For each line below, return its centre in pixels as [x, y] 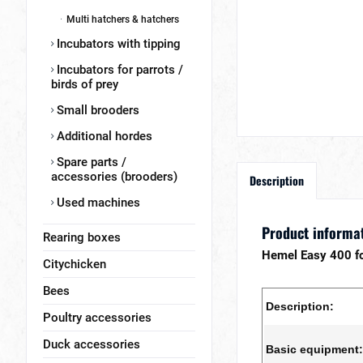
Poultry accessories [97, 318]
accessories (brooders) [114, 177]
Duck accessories [92, 344]
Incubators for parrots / [118, 70]
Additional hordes [103, 136]
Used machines [97, 203]
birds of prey [85, 84]
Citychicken [75, 264]
